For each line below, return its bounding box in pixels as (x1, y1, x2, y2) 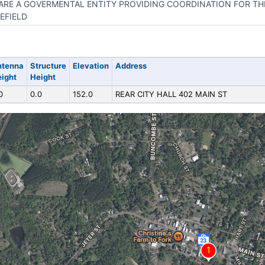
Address (115, 61, 147, 70)
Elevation (72, 61, 109, 70)
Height (30, 72, 56, 82)
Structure (30, 61, 66, 70)
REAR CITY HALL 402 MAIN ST (115, 89, 227, 99)
